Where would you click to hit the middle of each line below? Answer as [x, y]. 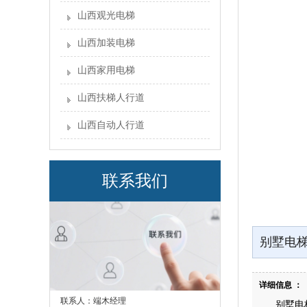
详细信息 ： [281, 285]
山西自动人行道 [111, 125]
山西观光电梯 [106, 15]
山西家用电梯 [106, 70]
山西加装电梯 [106, 43]
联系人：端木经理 [93, 301]
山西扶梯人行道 [111, 98]
